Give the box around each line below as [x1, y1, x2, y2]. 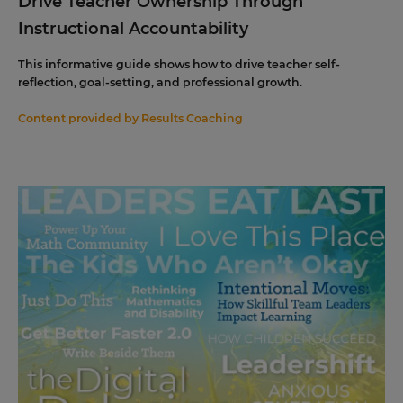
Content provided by [18, 112, 141, 125]
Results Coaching [141, 112, 243, 125]
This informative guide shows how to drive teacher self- [18, 58, 340, 71]
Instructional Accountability [18, 19, 248, 39]
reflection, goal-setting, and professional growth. [18, 76, 302, 89]
